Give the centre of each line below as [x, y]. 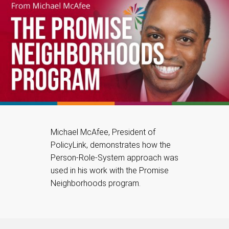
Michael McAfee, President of [103, 132]
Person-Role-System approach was [114, 157]
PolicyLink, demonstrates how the [111, 145]
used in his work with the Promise [110, 170]
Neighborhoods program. [96, 183]
